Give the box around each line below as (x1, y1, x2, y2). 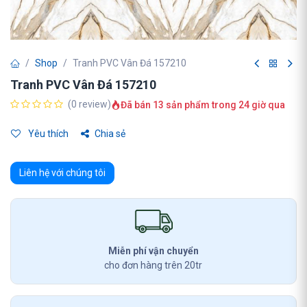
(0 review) (68, 99, 111, 110)
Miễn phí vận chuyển (108, 245, 199, 256)
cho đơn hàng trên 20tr (104, 260, 203, 271)
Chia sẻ (95, 128, 125, 139)
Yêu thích (26, 128, 69, 139)
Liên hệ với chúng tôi (19, 167, 106, 178)
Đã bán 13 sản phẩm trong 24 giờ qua (121, 99, 285, 110)
